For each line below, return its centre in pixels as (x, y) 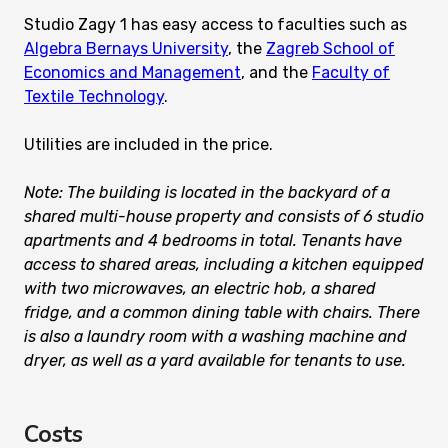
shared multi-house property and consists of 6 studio (224, 217)
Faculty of (351, 73)
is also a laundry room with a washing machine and (215, 337)
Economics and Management (132, 73)
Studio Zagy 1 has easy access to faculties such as (215, 25)
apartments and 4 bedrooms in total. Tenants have (213, 241)
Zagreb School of (330, 49)
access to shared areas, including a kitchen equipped (224, 265)
